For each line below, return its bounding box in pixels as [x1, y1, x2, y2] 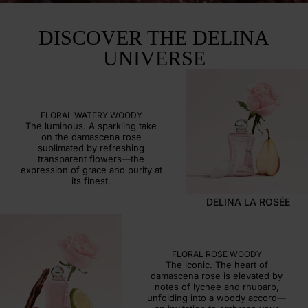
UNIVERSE [102, 46, 206, 69]
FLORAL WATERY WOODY [40, 109, 142, 120]
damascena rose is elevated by [151, 270, 283, 282]
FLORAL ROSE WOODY [171, 249, 262, 260]
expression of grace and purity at [20, 164, 162, 175]
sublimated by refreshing [38, 142, 145, 153]
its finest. [71, 175, 111, 186]
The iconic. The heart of [165, 259, 268, 271]
